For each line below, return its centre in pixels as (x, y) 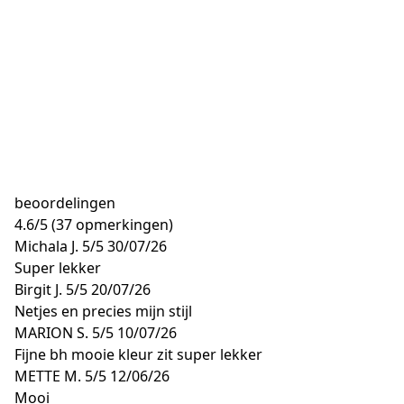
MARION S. (51, 333)
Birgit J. (38, 289)
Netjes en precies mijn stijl (103, 311)
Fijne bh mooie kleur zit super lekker (138, 354)
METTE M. (48, 376)
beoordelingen (65, 203)
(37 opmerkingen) (112, 225)
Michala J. (46, 246)
